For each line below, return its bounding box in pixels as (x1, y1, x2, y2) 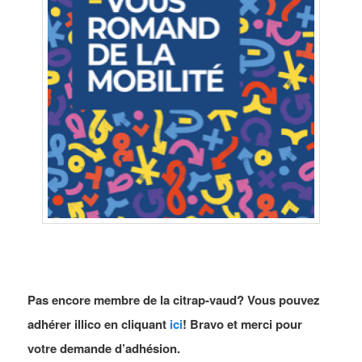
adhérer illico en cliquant (27, 314, 170, 333)
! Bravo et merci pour (183, 314, 303, 333)
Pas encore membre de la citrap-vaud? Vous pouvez (27, 290, 321, 309)
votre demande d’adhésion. (27, 339, 184, 357)
